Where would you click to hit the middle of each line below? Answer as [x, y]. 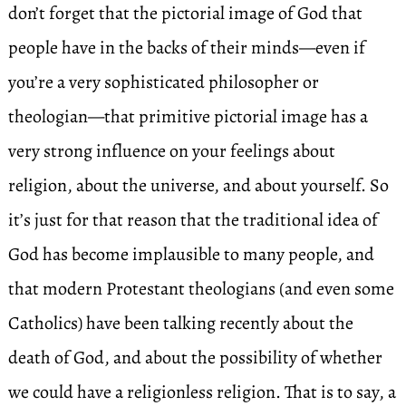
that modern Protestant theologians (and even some [201, 289]
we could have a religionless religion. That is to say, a [202, 392]
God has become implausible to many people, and [191, 254]
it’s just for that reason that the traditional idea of [193, 220]
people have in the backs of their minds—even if [186, 48]
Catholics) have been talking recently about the [180, 323]
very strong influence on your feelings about [171, 151]
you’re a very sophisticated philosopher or [163, 82]
